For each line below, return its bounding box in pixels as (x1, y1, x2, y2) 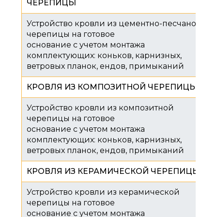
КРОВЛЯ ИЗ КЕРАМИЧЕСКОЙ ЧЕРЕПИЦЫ (27, 166, 200, 176)
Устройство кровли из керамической (27, 187, 180, 197)
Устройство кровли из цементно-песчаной (27, 18, 202, 28)
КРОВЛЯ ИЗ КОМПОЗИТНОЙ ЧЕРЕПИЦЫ (27, 82, 197, 92)
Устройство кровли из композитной (27, 103, 174, 112)
